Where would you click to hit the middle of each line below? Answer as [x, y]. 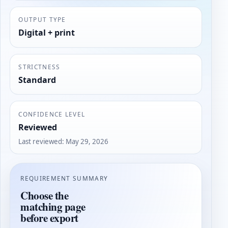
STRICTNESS [39, 66]
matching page [53, 207]
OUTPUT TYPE [42, 19]
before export [49, 218]
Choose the [45, 195]
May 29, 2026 [87, 141]
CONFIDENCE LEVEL [52, 114]
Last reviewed [40, 141]
